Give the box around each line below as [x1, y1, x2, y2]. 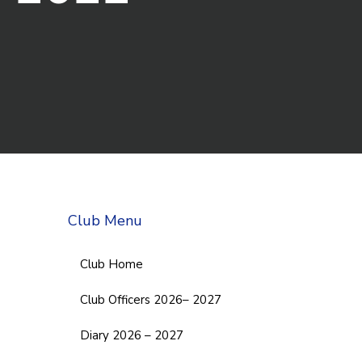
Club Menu [67, 211, 142, 230]
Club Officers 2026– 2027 [79, 291, 221, 308]
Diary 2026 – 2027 [79, 326, 183, 343]
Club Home [79, 255, 143, 272]
